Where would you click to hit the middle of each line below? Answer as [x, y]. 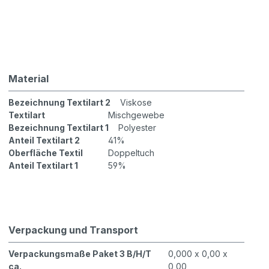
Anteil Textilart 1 [44, 166]
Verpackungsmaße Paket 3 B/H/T [80, 254]
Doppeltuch [131, 153]
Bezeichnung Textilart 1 [59, 128]
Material [29, 79]
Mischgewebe [137, 115]
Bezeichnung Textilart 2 [60, 103]
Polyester [138, 128]
